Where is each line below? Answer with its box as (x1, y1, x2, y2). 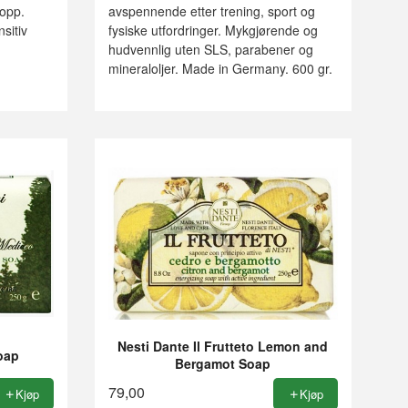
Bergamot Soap (175, 353, 271, 372)
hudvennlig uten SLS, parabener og (107, 40, 313, 59)
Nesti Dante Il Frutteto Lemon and (117, 336, 329, 355)
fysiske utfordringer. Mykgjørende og (107, 21, 318, 40)
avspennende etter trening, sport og (107, 2, 315, 21)
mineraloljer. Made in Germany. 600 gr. (107, 59, 332, 78)
